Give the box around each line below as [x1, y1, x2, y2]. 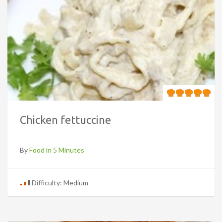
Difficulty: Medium [30, 178, 88, 187]
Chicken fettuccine [20, 113, 111, 126]
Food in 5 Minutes [29, 145, 84, 154]
